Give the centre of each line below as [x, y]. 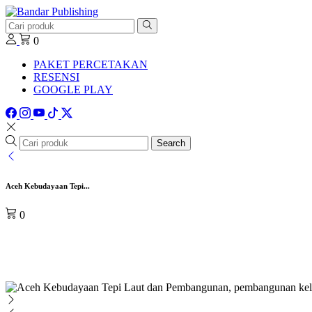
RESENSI [56, 77]
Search [171, 143]
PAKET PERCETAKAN [91, 65]
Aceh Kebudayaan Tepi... [48, 186]
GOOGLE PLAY [73, 90]
